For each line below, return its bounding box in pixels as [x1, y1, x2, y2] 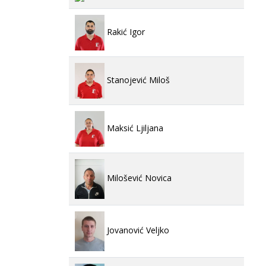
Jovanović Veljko [104, 224, 169, 236]
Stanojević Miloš [104, 74, 170, 85]
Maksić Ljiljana [104, 122, 163, 134]
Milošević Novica [104, 172, 172, 184]
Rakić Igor [104, 26, 145, 37]
